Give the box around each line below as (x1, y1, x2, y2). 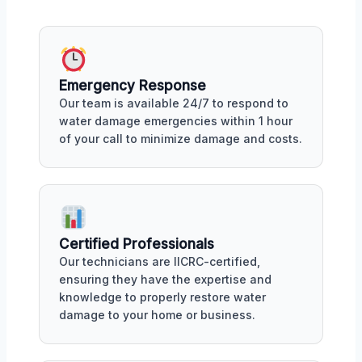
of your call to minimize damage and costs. (59, 131, 302, 145)
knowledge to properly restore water (59, 289, 266, 304)
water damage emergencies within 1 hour (59, 113, 293, 128)
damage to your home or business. (59, 307, 255, 322)
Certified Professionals (59, 235, 214, 252)
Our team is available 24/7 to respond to (59, 95, 288, 110)
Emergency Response (59, 77, 206, 94)
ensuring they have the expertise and (59, 271, 271, 286)
